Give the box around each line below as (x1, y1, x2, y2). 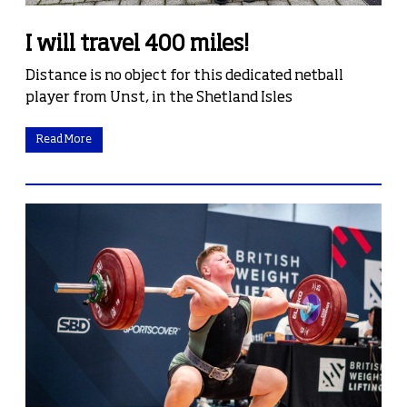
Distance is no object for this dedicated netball (25, 69, 343, 84)
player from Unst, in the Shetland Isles (25, 91, 293, 106)
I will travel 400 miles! (25, 34, 249, 56)
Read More (36, 134, 92, 146)
